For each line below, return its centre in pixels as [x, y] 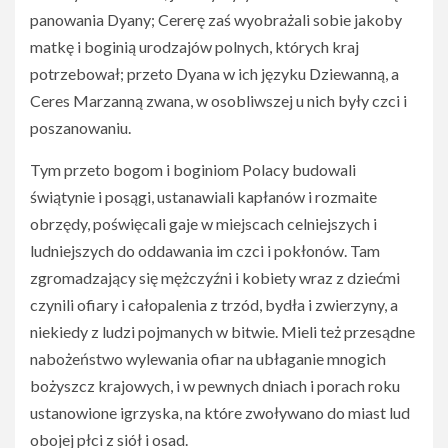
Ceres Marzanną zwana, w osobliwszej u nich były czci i [218, 100]
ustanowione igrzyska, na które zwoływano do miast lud [220, 412]
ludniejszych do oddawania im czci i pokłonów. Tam [205, 250]
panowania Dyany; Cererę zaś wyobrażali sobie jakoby [216, 19]
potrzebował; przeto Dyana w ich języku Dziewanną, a [214, 73]
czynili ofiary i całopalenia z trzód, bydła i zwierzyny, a [214, 304]
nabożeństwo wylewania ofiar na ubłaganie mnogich [208, 358]
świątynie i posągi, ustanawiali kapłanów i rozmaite [203, 196]
